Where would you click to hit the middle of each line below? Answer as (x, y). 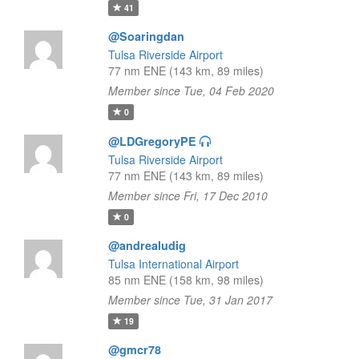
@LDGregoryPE (152, 141)
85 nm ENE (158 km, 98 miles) (186, 280)
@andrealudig (147, 245)
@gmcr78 (134, 349)
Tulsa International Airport (173, 264)
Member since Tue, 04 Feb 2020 (191, 91)
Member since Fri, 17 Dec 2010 (188, 196)
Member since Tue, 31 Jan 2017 (190, 300)
